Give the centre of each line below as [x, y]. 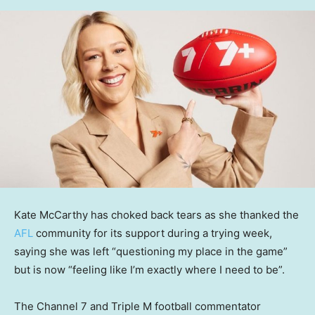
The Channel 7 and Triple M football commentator [137, 307]
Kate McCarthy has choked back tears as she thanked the [156, 215]
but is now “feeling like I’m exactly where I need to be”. [149, 270]
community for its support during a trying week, [153, 233]
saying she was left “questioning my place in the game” [151, 252]
